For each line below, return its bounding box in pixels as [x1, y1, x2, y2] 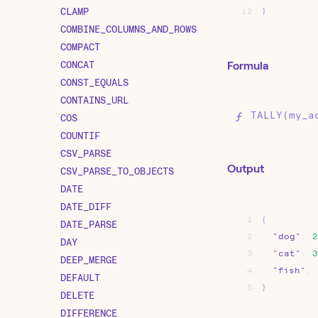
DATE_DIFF [60, 200, 111, 212]
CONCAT [60, 58, 94, 70]
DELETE [60, 289, 94, 301]
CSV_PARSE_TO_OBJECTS [60, 165, 174, 177]
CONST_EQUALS [60, 76, 128, 88]
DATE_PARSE [60, 218, 117, 230]
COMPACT [60, 40, 100, 53]
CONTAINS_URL [60, 94, 128, 106]
